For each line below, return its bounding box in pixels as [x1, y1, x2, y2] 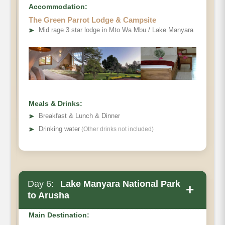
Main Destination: [29, 210, 89, 219]
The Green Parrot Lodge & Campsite [29, 15, 156, 24]
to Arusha [28, 190, 69, 200]
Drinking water [39, 125, 80, 133]
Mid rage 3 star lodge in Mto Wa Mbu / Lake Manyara [39, 26, 193, 34]
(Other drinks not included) [80, 125, 154, 133]
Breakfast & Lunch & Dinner [39, 111, 120, 120]
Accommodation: [29, 2, 87, 11]
